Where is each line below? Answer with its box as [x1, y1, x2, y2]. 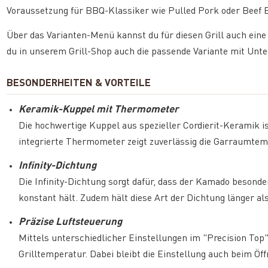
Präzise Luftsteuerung [19, 217, 123, 227]
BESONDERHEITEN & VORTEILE [7, 78, 151, 89]
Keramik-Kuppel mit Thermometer [19, 104, 179, 115]
